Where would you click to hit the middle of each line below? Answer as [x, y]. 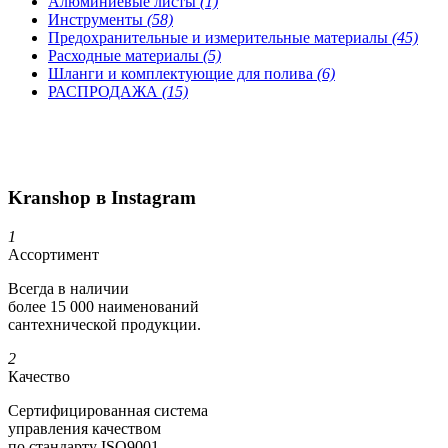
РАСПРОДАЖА [105, 91]
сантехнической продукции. [104, 325]
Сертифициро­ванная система [108, 411]
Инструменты [97, 19]
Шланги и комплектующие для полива [182, 73]
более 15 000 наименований [103, 307]
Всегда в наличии [68, 289]
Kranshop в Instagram [102, 198]
